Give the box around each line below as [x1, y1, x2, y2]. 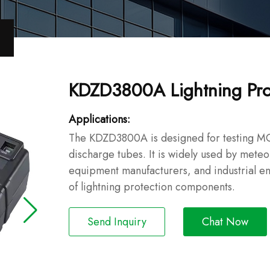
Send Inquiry [87, 214, 146, 230]
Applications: [69, 111, 130, 127]
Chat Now [202, 214, 248, 230]
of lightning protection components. [69, 179, 235, 195]
